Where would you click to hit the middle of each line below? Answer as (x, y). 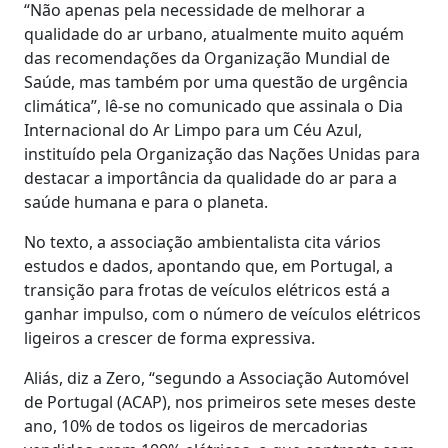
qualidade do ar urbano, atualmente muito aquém (214, 33)
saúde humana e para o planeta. (146, 201)
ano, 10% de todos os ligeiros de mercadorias (196, 425)
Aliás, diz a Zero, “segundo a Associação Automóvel (216, 377)
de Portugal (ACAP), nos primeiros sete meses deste (220, 401)
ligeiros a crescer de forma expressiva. (169, 337)
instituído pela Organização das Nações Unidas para (222, 153)
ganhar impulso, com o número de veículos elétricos (222, 313)
